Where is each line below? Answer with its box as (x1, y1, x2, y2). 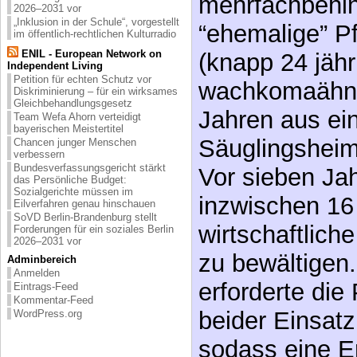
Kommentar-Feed (14, 293, 93, 306)
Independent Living (7, 59, 103, 72)
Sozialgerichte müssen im (14, 185, 133, 198)
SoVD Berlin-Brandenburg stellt (14, 210, 157, 223)
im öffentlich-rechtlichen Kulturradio (14, 27, 176, 40)
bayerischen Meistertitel (14, 122, 124, 135)
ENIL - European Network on (18, 47, 162, 60)
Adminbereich (7, 253, 76, 265)
